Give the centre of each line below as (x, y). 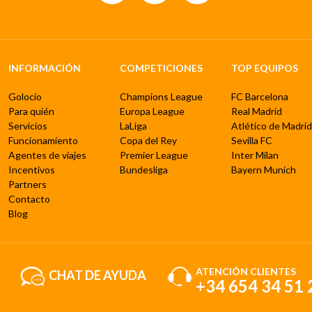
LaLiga (133, 125)
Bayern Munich (263, 169)
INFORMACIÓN (44, 68)
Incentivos (31, 169)
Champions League (161, 96)
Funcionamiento (43, 140)
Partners (27, 184)
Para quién (31, 111)
